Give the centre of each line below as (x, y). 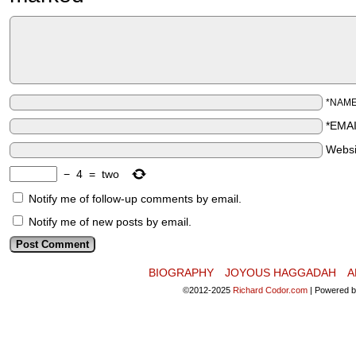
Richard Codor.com (270, 290)
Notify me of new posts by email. (110, 222)
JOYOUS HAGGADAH (281, 273)
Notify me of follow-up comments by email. (135, 199)
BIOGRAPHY (181, 273)
